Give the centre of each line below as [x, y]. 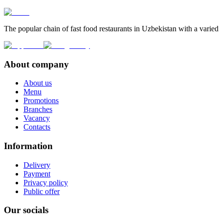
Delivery [37, 165]
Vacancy [37, 118]
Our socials [26, 210]
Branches [38, 109]
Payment [37, 174]
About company [36, 64]
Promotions [41, 101]
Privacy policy [46, 182]
